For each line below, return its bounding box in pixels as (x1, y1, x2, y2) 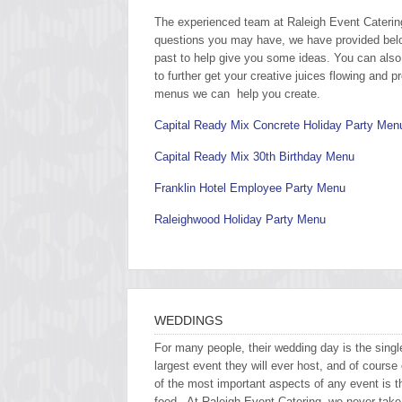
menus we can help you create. (154, 87, 320, 100)
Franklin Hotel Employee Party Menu (154, 181, 345, 195)
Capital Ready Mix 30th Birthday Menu (154, 150, 354, 163)
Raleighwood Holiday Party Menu (154, 213, 326, 226)
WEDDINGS (154, 313, 223, 328)
